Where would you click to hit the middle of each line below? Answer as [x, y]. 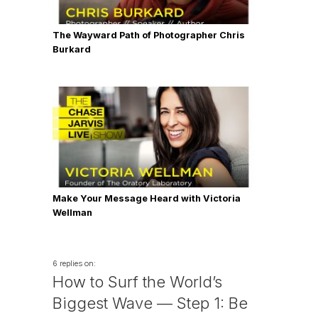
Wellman [72, 212]
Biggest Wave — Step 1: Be [150, 303]
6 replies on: [74, 263]
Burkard [72, 49]
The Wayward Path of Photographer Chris [149, 35]
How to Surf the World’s [137, 281]
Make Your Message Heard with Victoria [147, 198]
